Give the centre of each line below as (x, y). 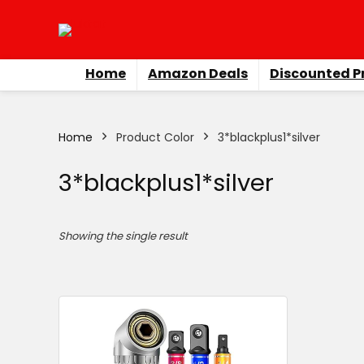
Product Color (155, 137)
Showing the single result (123, 236)
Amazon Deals (198, 74)
